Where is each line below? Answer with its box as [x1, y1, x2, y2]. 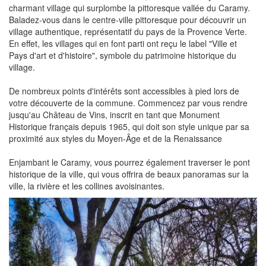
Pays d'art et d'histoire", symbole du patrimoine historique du [9, 49, 236, 61]
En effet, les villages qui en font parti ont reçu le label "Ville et [9, 37, 237, 49]
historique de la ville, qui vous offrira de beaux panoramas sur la [9, 167, 249, 180]
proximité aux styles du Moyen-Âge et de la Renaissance [9, 132, 222, 144]
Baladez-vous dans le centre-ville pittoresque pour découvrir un [9, 13, 246, 26]
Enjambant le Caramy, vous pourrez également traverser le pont [9, 156, 250, 168]
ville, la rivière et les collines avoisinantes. [9, 179, 164, 192]
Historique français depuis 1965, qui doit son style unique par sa [9, 120, 249, 132]
